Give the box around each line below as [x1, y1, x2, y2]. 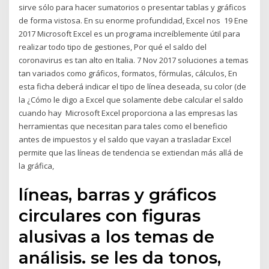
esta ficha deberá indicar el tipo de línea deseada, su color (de [19, 80, 247, 92]
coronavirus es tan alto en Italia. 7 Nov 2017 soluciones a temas [19, 54, 249, 65]
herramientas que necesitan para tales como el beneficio [19, 120, 228, 131]
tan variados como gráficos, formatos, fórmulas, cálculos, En [19, 67, 238, 79]
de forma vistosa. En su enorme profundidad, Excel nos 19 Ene [19, 14, 249, 26]
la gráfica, [19, 160, 56, 171]
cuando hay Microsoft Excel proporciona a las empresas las [19, 107, 238, 118]
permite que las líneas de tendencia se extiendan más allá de [19, 147, 244, 158]
